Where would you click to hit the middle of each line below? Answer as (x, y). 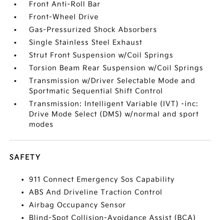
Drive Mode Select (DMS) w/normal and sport (114, 114)
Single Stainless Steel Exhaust (86, 42)
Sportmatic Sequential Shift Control (96, 91)
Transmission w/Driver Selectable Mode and (112, 81)
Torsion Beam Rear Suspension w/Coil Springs (116, 68)
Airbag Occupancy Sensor (78, 205)
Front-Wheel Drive (64, 17)
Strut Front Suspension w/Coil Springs (101, 55)
